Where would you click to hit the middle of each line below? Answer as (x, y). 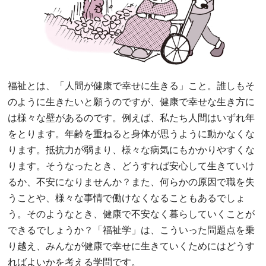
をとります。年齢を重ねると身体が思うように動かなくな (132, 134)
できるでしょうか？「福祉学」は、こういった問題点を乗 (132, 230)
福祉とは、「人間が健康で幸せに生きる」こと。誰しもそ (132, 86)
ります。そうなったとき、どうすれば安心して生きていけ (132, 166)
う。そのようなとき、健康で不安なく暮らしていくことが (132, 214)
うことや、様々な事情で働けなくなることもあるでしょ (127, 198)
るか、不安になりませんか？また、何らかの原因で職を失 (132, 182)
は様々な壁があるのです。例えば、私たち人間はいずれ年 (132, 118)
